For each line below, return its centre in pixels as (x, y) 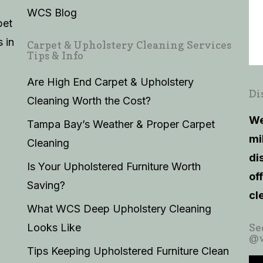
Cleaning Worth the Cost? (89, 101)
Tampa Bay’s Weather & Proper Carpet (121, 124)
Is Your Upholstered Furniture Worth (114, 166)
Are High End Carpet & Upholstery (110, 82)
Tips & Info (55, 55)
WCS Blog (52, 13)
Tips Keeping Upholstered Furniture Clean (128, 251)
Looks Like (54, 227)
